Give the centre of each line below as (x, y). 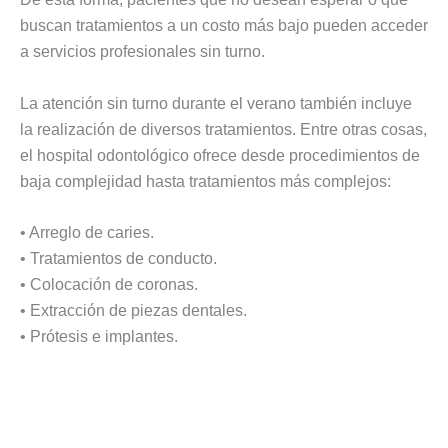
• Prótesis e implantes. (99, 337)
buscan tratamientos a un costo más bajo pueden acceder (224, 26)
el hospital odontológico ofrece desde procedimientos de (220, 155)
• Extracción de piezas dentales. (133, 311)
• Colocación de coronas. (109, 285)
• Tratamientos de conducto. (118, 259)
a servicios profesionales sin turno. (142, 52)
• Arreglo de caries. (87, 233)
